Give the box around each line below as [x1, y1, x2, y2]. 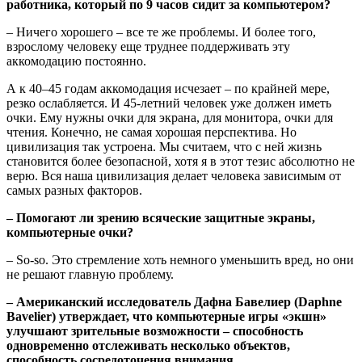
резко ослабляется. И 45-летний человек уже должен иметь [6, 95, 331, 110]
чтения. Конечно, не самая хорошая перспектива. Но [6, 124, 297, 139]
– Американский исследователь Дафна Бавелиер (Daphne [6, 294, 342, 309]
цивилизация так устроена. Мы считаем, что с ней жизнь [6, 139, 322, 154]
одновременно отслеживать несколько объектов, [6, 338, 290, 352]
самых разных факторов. [6, 183, 142, 197]
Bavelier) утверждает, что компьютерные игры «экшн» [6, 309, 326, 323]
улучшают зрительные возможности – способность [6, 323, 303, 338]
